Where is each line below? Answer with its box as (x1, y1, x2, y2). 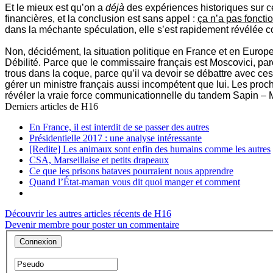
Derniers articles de (5, 101, 81, 112)
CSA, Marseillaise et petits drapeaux (29, 155, 169, 166)
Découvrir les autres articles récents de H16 (5, 208, 171, 219)
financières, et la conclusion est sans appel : (5, 13, 197, 24)
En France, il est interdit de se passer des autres (29, 122, 209, 133)
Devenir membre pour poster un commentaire (5, 219, 179, 230)
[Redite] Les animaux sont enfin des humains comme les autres (29, 144, 271, 155)
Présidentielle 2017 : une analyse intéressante (29, 133, 202, 144)
